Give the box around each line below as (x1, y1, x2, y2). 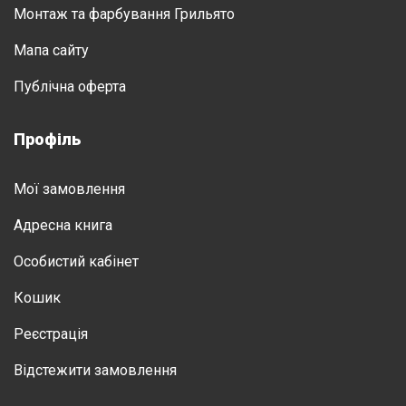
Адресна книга (14, 217, 112, 234)
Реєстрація (14, 325, 88, 343)
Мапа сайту (14, 42, 89, 59)
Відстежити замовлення (14, 362, 177, 379)
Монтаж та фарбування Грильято (14, 5, 235, 23)
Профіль (14, 130, 81, 149)
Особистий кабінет (14, 253, 139, 270)
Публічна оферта (14, 78, 126, 95)
